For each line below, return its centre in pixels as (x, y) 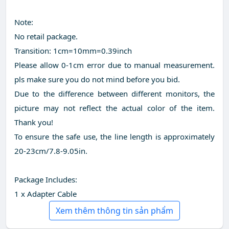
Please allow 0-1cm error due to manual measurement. (114, 65)
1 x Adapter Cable (45, 194)
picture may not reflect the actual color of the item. (114, 108)
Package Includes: (46, 180)
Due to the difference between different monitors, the (114, 94)
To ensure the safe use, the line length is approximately (114, 137)
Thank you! (34, 122)
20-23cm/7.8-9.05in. (51, 151)
